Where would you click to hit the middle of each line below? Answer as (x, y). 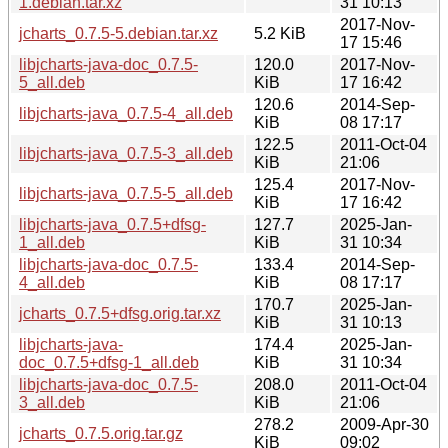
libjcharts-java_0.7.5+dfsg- (112, 224)
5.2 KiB (280, 33)
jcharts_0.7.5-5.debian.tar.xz (118, 33)
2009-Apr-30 (384, 424)
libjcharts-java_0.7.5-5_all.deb (126, 193)
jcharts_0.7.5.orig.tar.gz (101, 433)
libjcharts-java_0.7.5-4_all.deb (126, 113)
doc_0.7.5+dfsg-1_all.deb (109, 362)
